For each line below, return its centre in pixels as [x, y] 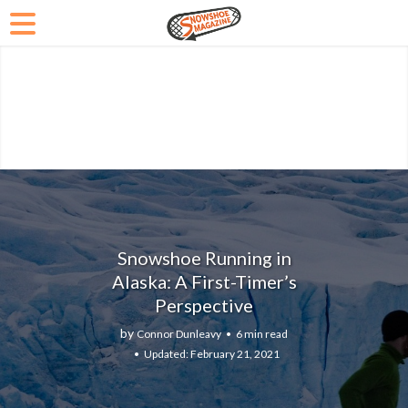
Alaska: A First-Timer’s [204, 281]
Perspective [204, 305]
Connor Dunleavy [179, 333]
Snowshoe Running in [204, 257]
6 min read [262, 333]
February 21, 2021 [235, 353]
